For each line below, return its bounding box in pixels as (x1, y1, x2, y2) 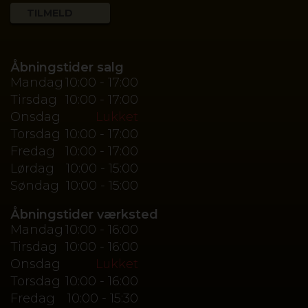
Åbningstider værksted (10, 206, 158, 222)
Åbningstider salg (10, 59, 124, 75)
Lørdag (10, 160, 54, 176)
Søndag (10, 177, 59, 193)
